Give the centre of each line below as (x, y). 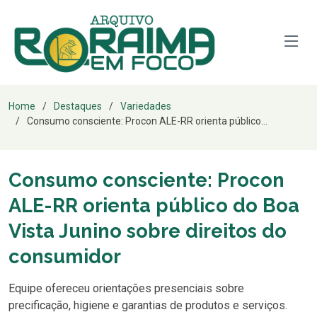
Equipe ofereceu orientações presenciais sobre (126, 288)
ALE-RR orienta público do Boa (154, 205)
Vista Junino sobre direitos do (148, 231)
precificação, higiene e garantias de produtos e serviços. (148, 305)
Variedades (146, 106)
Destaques (78, 106)
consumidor (65, 256)
